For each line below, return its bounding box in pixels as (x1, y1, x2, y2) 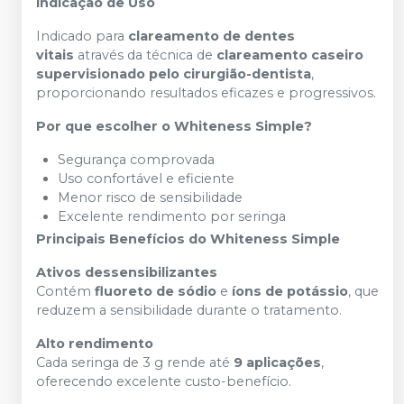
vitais (36, 47, 74, 63)
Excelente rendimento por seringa (58, 208, 286, 225)
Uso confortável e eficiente (58, 170, 234, 187)
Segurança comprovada (58, 151, 215, 168)
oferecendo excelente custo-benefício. (36, 373, 291, 390)
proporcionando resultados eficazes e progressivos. (36, 85, 376, 101)
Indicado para (36, 28, 128, 44)
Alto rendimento (36, 335, 153, 352)
